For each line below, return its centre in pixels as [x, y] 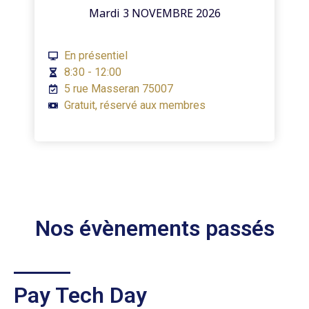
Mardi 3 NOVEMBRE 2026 [154, 13]
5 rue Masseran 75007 [118, 88]
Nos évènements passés [154, 228]
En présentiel [96, 55]
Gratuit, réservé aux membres [134, 105]
